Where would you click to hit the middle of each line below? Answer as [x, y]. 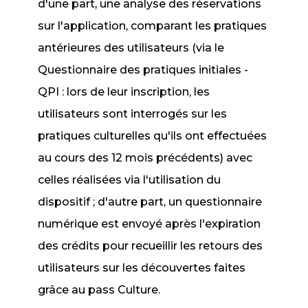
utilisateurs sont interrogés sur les [133, 114]
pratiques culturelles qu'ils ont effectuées [153, 136]
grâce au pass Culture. [99, 290]
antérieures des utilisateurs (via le [131, 48]
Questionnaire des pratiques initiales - [143, 70]
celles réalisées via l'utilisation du [130, 180]
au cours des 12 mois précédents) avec [145, 158]
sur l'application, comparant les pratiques [153, 26]
